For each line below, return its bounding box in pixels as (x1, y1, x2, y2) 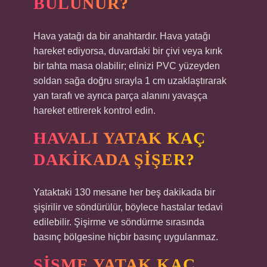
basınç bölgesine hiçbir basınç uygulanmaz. (33, 232, 218, 242)
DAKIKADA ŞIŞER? (33, 150, 195, 169)
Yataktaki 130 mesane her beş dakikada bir (33, 187, 215, 197)
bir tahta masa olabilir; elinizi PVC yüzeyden (33, 61, 220, 71)
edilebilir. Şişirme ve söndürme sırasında (33, 217, 204, 227)
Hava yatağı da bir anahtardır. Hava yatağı (33, 31, 210, 41)
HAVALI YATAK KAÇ (33, 129, 206, 147)
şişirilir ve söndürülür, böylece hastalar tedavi (33, 202, 223, 212)
